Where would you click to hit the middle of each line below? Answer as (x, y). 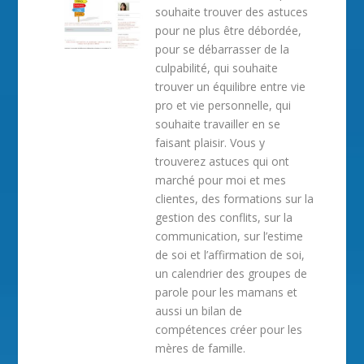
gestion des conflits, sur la (224, 217)
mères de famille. (201, 348)
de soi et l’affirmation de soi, (230, 255)
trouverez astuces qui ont (223, 161)
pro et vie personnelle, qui (223, 105)
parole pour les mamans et (227, 292)
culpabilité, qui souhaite (217, 68)
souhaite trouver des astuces (232, 12)
